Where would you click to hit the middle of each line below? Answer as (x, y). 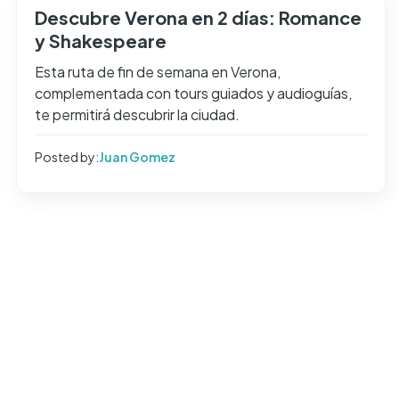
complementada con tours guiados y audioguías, (193, 93)
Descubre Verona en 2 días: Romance (198, 17)
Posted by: (67, 156)
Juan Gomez (137, 156)
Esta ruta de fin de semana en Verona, (158, 71)
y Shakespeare (101, 40)
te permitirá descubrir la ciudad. (137, 114)
